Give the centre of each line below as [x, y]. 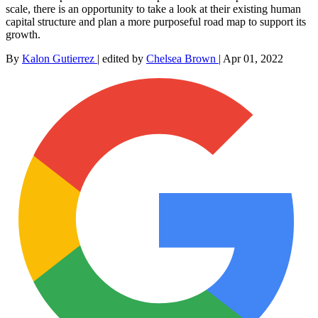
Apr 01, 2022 [253, 58]
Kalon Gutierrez [60, 58]
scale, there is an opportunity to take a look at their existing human [153, 9]
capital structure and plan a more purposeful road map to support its [156, 21]
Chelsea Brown [182, 58]
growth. [23, 34]
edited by [124, 58]
